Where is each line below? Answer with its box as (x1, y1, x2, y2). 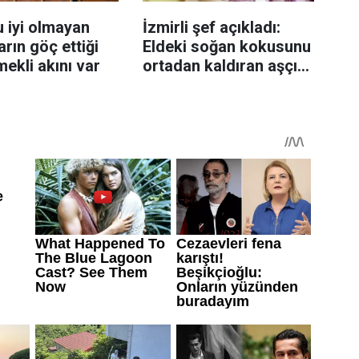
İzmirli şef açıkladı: (142, 18, 280, 38)
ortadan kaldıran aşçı (142, 56, 297, 76)
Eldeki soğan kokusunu (142, 37, 311, 57)
